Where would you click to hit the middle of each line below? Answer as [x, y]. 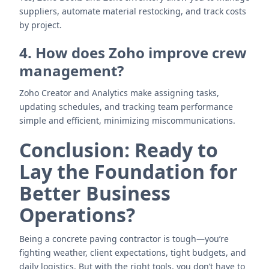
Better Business [95, 193]
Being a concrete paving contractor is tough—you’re [124, 239]
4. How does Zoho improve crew [133, 53]
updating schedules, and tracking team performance [126, 107]
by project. [41, 25]
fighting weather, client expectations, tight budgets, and [133, 252]
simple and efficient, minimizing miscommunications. [127, 120]
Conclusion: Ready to [119, 150]
